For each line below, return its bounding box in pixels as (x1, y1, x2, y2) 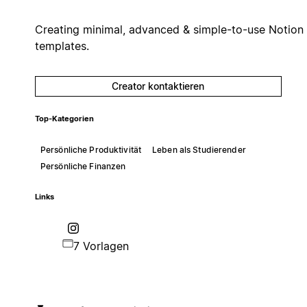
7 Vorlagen (73, 238, 129, 253)
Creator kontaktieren (112, 79, 205, 92)
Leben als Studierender (152, 144, 246, 155)
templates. (34, 38, 89, 53)
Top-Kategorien (34, 114, 94, 123)
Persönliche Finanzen (40, 160, 126, 171)
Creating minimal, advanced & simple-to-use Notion (34, 22, 304, 36)
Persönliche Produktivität (40, 144, 141, 155)
